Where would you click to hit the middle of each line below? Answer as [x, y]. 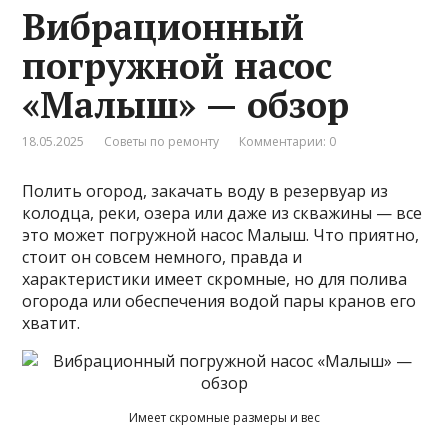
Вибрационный [163, 26]
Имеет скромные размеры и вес [224, 417]
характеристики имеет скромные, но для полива [215, 278]
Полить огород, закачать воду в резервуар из [205, 190]
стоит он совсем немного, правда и [162, 256]
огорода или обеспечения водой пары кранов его [219, 300]
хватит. [51, 322]
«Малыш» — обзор [186, 104]
